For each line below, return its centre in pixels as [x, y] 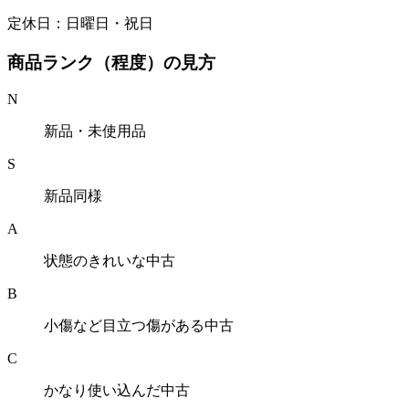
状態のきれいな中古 [110, 261]
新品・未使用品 [95, 131]
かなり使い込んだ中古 [117, 391]
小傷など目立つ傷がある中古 [139, 326]
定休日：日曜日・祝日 [80, 23]
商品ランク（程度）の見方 [111, 62]
